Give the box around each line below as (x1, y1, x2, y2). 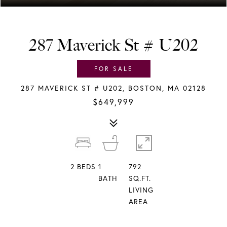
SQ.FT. (128, 174, 151, 183)
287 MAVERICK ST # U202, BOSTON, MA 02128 (21, 84, 206, 93)
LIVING (128, 185, 154, 195)
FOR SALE (94, 65, 133, 72)
